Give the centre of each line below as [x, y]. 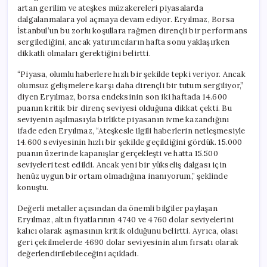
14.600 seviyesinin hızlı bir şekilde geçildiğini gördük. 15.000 [130, 142]
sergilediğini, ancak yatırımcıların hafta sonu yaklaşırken [124, 42]
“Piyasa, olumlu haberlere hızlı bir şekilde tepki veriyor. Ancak [131, 74]
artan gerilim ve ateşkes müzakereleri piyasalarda [110, 8]
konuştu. [33, 187]
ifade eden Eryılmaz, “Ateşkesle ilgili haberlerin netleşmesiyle [131, 131]
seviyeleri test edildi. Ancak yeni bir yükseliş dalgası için [122, 164]
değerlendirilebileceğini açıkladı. [78, 253]
